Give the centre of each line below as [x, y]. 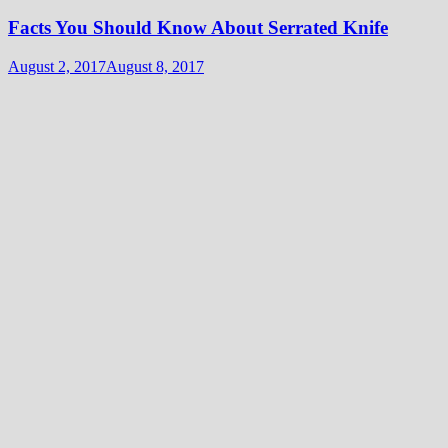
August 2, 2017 [57, 66]
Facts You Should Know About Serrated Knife [198, 27]
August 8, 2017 [155, 66]
